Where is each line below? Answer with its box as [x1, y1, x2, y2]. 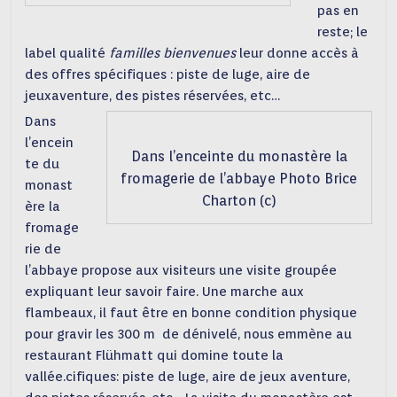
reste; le [317, 23, 369, 40]
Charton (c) [201, 191, 276, 209]
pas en [317, 2, 360, 19]
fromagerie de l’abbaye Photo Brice [121, 169, 358, 187]
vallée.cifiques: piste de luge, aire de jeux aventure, [25, 368, 351, 385]
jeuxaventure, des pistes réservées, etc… [25, 87, 281, 104]
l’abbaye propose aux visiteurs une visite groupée [25, 261, 338, 278]
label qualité [25, 44, 110, 61]
